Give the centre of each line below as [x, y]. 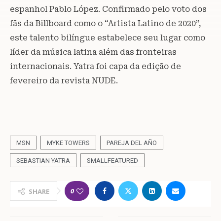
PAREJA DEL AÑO [132, 143]
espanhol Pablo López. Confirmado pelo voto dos [108, 9]
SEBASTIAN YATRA [43, 160]
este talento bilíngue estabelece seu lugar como [108, 37]
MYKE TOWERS [68, 143]
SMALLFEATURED [112, 160]
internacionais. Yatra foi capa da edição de [95, 66]
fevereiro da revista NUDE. [64, 80]
